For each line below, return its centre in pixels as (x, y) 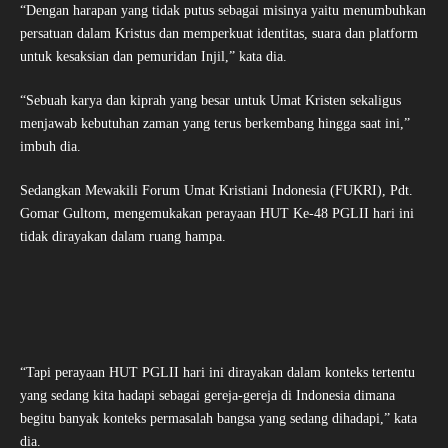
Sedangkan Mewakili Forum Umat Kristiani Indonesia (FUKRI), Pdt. (216, 191)
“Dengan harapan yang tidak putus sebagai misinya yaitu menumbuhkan (223, 11)
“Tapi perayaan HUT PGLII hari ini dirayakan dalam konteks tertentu (217, 373)
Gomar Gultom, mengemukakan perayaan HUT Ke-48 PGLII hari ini (217, 214)
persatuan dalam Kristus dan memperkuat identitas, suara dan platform (219, 34)
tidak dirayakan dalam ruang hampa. (125, 237)
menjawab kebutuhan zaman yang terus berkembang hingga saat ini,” (215, 124)
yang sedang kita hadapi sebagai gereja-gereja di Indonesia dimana (207, 396)
